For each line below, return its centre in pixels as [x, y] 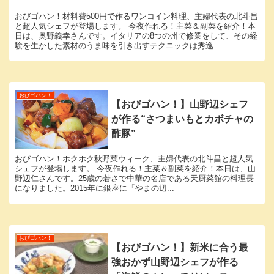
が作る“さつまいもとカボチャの [183, 119]
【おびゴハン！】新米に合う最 [180, 247]
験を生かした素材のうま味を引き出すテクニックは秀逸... [118, 45]
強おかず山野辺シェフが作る [175, 262]
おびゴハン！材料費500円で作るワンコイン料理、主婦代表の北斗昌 [136, 16]
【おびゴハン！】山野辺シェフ [180, 104]
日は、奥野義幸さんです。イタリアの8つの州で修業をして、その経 [136, 35]
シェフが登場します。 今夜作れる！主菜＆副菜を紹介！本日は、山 [135, 169]
